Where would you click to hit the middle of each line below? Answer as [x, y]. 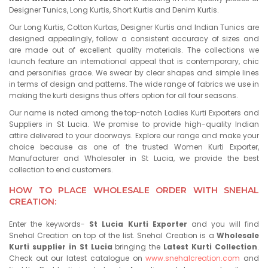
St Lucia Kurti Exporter [138, 224]
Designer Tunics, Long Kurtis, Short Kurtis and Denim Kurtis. [114, 10]
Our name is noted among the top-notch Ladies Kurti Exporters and [134, 113]
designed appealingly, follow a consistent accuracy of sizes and [134, 39]
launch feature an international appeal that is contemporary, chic [134, 61]
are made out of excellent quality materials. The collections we [134, 50]
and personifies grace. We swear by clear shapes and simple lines [134, 73]
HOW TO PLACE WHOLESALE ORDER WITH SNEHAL [134, 190]
